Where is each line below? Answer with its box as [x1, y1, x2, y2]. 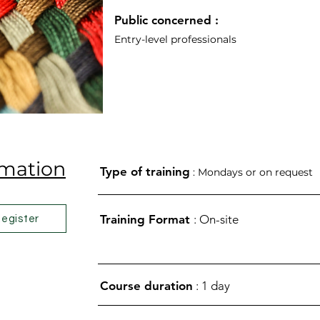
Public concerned [114, 13, 211, 27]
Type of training [100, 164, 190, 179]
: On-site [194, 212, 239, 226]
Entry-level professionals [114, 33, 236, 46]
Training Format [100, 212, 194, 226]
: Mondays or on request [193, 166, 313, 179]
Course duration [100, 279, 193, 293]
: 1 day [193, 279, 230, 293]
